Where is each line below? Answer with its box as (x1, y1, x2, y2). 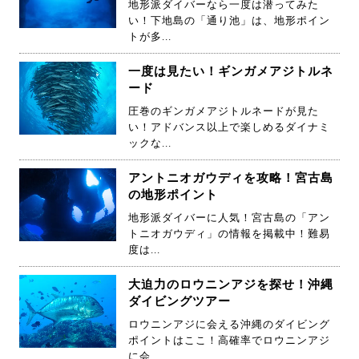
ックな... (128, 136, 171, 149)
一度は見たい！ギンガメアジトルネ (128, 64, 333, 78)
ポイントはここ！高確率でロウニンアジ (128, 333, 330, 346)
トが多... (128, 30, 171, 42)
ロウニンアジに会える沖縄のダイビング (128, 317, 330, 330)
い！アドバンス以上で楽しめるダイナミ (128, 120, 330, 133)
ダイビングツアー (128, 294, 231, 308)
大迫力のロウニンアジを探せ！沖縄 (128, 277, 333, 291)
